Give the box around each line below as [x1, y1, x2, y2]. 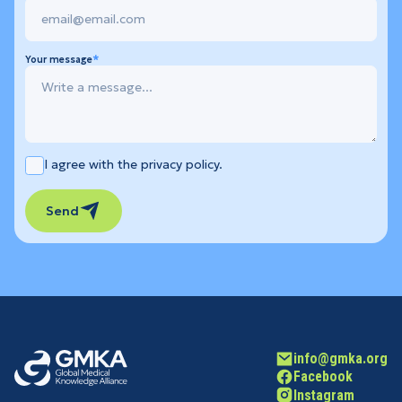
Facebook [293, 368, 354, 386]
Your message [24, 53, 92, 66]
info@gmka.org [293, 350, 389, 368]
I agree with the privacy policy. [43, 156, 223, 173]
